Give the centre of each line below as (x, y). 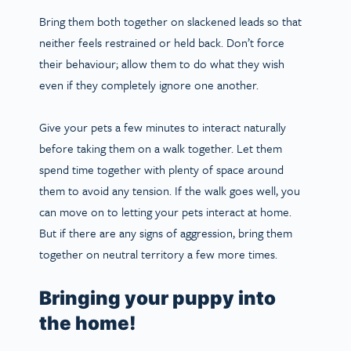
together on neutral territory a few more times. (163, 253)
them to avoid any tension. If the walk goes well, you (170, 190)
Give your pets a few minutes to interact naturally (163, 127)
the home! (92, 323)
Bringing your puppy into (157, 298)
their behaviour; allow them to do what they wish (162, 63)
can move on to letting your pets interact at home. (165, 211)
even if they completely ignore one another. (154, 84)
